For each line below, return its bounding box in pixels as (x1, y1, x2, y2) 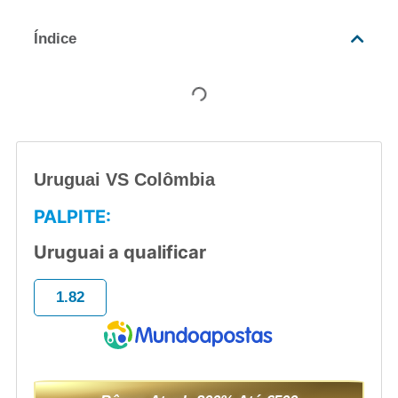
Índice (33, 29, 76, 47)
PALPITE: (34, 204, 112, 227)
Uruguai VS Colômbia (34, 169, 216, 189)
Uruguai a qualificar (34, 240, 207, 263)
